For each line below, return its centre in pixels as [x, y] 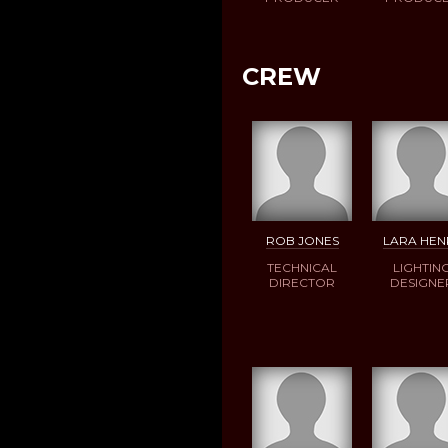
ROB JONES [302, 240]
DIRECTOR [302, 282]
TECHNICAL [302, 267]
